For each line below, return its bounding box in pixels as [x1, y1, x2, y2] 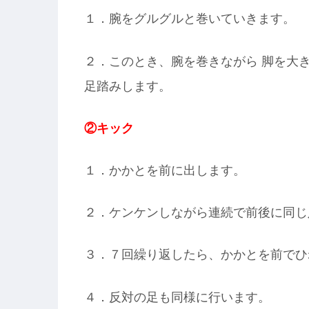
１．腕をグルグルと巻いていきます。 [84, 12, 295, 26]
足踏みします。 [84, 79, 171, 93]
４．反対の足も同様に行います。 [84, 290, 270, 304]
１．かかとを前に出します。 [84, 163, 246, 178]
